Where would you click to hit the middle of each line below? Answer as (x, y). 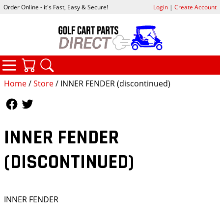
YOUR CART (80, 61)
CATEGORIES (64, 60)
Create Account (195, 7)
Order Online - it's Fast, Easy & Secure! (56, 7)
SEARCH (92, 61)
